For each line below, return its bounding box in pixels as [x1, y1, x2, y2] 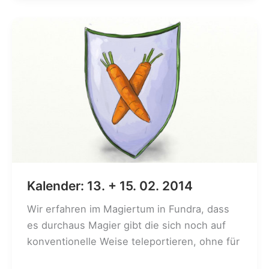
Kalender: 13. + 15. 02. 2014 [26, 178, 193, 193]
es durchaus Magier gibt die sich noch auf [26, 219, 226, 232]
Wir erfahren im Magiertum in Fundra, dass [26, 203, 229, 216]
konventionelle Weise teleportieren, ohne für [26, 235, 240, 248]
